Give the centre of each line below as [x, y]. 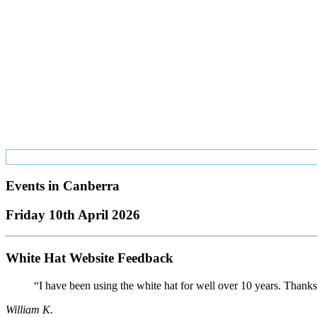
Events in [34, 185]
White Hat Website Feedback [90, 258]
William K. [29, 309]
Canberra [91, 185]
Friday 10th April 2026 [73, 214]
